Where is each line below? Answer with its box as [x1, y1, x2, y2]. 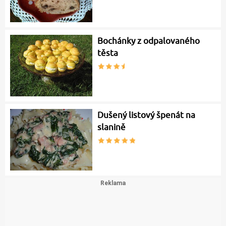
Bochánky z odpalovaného [97, 35, 200, 46]
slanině [97, 122, 126, 132]
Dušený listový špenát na [97, 109, 196, 120]
